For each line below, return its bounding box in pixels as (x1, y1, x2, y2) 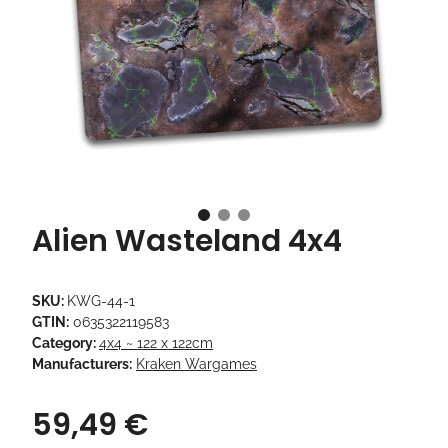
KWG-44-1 (67, 293, 135, 310)
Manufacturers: (32, 356, 132, 373)
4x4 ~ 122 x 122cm (99, 335, 213, 352)
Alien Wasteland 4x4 (32, 220, 342, 263)
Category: (32, 335, 99, 352)
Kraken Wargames (136, 356, 257, 373)
